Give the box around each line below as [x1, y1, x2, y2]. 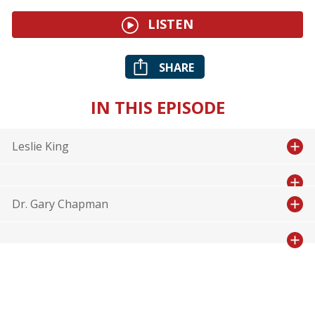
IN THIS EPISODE [90, 96, 225, 120]
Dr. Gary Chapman [11, 196, 108, 212]
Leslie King [11, 139, 69, 155]
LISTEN [144, 15, 193, 33]
